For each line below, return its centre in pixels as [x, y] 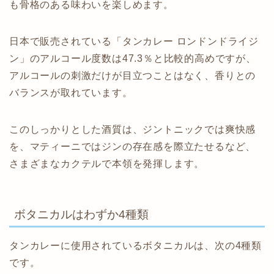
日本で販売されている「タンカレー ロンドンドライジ [134, 42]
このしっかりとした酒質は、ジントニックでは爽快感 [133, 130]
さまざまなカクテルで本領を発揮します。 [107, 164]
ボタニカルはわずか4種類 [81, 214]
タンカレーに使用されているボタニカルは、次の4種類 [135, 245]
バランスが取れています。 [71, 93]
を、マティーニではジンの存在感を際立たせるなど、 [133, 147]
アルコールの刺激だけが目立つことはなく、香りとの [133, 76]
